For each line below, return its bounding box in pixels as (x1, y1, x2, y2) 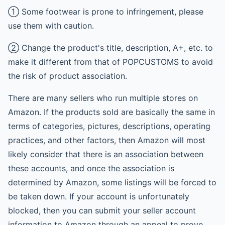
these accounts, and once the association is (8, 163, 174, 173)
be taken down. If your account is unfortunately (8, 191, 189, 201)
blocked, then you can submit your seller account (8, 205, 196, 215)
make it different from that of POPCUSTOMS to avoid (8, 57, 213, 67)
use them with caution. (8, 21, 94, 31)
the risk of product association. (8, 71, 127, 81)
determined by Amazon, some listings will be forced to (8, 177, 216, 187)
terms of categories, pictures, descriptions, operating (8, 121, 210, 131)
